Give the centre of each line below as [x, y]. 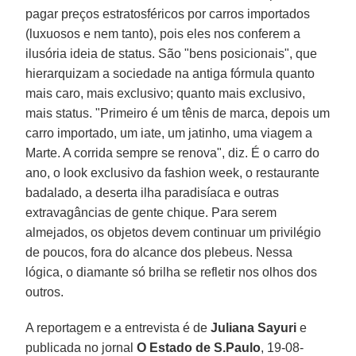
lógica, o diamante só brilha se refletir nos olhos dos [172, 272]
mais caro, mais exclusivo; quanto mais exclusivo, [166, 93]
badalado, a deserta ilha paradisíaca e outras [153, 192]
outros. [45, 292]
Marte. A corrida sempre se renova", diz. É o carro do [173, 153]
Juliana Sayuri [254, 327]
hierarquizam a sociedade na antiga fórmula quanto [170, 73]
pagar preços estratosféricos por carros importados [168, 14]
